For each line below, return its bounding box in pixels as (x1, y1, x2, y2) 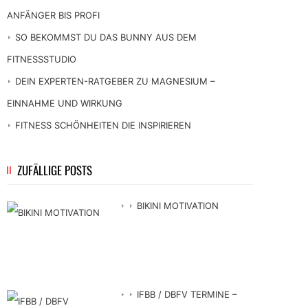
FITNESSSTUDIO (7, 53, 76, 65)
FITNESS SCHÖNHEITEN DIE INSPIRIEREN (15, 119, 191, 131)
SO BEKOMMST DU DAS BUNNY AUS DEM (15, 31, 197, 43)
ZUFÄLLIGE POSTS (17, 161, 92, 179)
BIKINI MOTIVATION (137, 199, 219, 211)
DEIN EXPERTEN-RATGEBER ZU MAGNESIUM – (15, 75, 215, 87)
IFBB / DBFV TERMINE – (137, 288, 237, 300)
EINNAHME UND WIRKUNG (7, 97, 122, 109)
